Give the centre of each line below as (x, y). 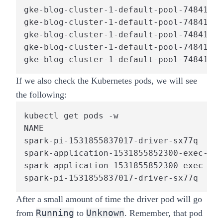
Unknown (105, 213)
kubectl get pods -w (71, 116)
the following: (43, 95)
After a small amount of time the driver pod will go (109, 199)
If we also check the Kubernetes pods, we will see (107, 81)
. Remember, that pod (164, 213)
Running (55, 213)
